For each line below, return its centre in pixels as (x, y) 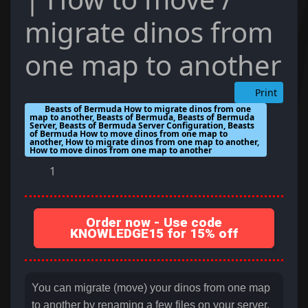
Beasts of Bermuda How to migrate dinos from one (147, 109)
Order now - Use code (154, 223)
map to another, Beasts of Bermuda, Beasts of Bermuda (142, 117)
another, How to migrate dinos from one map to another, (145, 142)
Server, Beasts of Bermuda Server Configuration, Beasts (142, 125)
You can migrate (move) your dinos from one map (151, 288)
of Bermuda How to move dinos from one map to (129, 134)
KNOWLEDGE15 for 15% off (154, 234)
